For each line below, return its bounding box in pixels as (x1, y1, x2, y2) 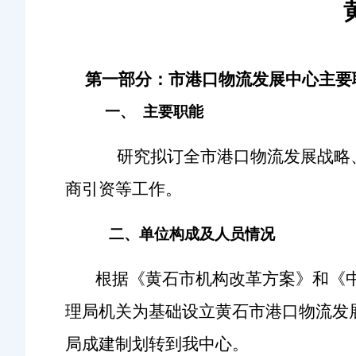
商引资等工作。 (65, 180, 182, 199)
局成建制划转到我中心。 (65, 335, 249, 354)
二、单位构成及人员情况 (85, 226, 275, 242)
